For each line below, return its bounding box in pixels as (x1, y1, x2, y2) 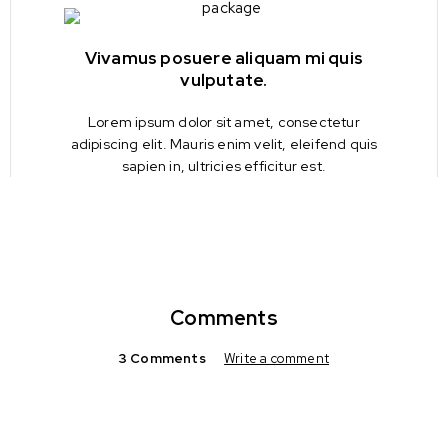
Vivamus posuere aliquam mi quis (84, 46, 364, 69)
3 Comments (118, 349, 206, 367)
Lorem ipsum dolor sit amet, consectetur (88, 112, 360, 131)
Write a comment (224, 349, 330, 367)
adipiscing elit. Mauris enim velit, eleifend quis (70, 134, 378, 153)
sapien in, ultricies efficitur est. (121, 156, 326, 175)
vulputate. (180, 68, 268, 91)
